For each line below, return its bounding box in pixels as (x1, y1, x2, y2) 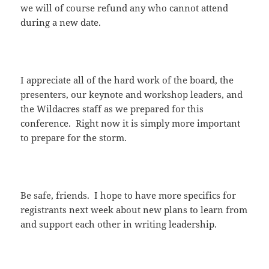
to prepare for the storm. (20, 131, 127, 144)
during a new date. (20, 16, 101, 29)
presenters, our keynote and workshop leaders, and (20, 88, 243, 101)
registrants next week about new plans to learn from (20, 204, 248, 216)
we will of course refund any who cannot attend (20, 2, 229, 14)
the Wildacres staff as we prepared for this (20, 103, 204, 115)
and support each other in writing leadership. (20, 218, 217, 231)
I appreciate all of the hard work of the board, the (20, 74, 234, 86)
